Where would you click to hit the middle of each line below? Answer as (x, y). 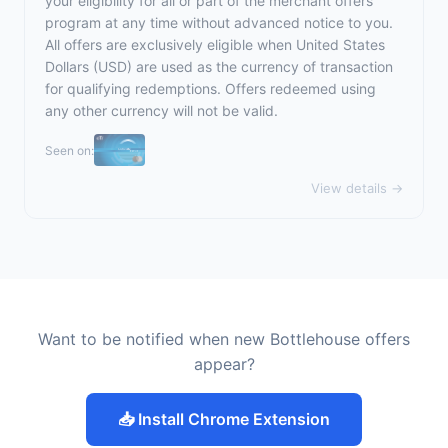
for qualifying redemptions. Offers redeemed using (210, 88)
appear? (224, 364)
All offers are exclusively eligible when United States (215, 44)
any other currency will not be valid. (161, 110)
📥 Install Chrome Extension (224, 419)
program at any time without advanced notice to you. (219, 22)
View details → (357, 188)
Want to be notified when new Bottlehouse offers (224, 339)
